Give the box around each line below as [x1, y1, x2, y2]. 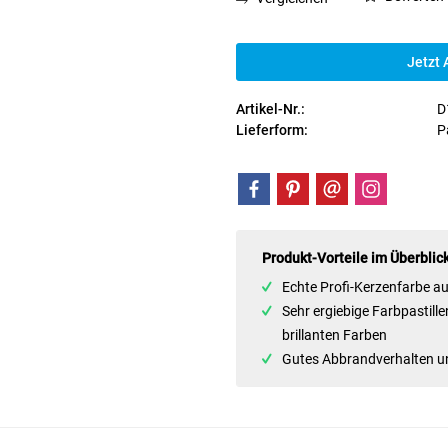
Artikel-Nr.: [236, 101, 306, 117]
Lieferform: [236, 122, 309, 138]
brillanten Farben [282, 327, 388, 343]
